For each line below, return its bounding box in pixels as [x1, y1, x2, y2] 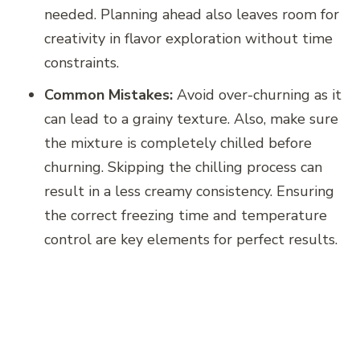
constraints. [44, 52, 119, 72]
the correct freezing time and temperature [44, 205, 327, 225]
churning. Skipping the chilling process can [44, 157, 322, 177]
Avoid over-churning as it [173, 84, 342, 104]
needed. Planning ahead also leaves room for [44, 4, 339, 24]
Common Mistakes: [44, 84, 173, 104]
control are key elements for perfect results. [44, 229, 337, 249]
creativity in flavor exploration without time [44, 28, 333, 48]
